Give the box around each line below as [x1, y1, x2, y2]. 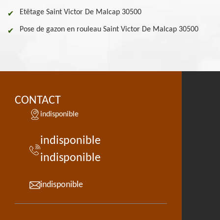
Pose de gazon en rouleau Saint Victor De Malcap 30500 [20, 26, 198, 33]
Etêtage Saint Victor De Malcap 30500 [20, 8, 141, 16]
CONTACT [15, 95, 61, 107]
